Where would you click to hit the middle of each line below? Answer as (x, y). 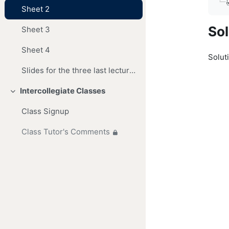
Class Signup (45, 111)
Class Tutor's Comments (66, 132)
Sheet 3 (36, 30)
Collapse (25, 96)
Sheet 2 (36, 9)
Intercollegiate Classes (62, 91)
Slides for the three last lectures (133, 71)
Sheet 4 (36, 50)
